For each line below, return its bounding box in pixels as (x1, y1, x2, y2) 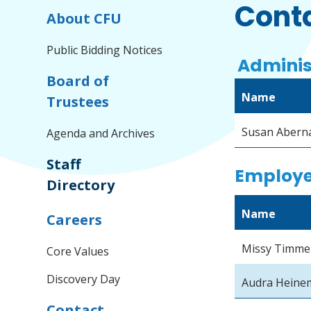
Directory (47, 176, 115, 194)
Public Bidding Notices (47, 42, 163, 58)
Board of (47, 72, 110, 90)
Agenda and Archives (47, 126, 155, 141)
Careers (47, 210, 103, 229)
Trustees (47, 92, 110, 111)
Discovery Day (47, 271, 121, 287)
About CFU (47, 9, 122, 28)
